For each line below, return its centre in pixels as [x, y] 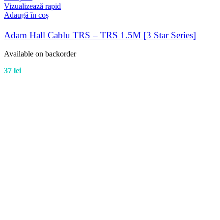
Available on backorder [40, 54]
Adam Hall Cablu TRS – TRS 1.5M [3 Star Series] [100, 35]
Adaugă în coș [26, 15]
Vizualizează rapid [32, 6]
